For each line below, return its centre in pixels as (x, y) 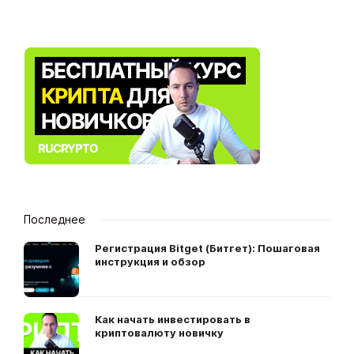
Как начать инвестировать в (173, 320)
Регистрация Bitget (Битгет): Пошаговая (207, 249)
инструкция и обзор (150, 262)
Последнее (55, 220)
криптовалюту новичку (159, 333)
